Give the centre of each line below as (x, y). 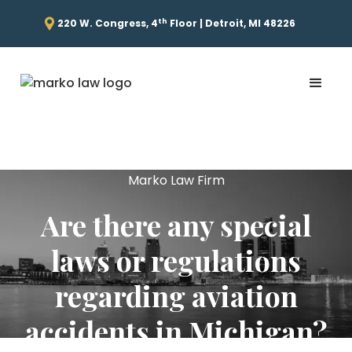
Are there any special (176, 225)
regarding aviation (176, 295)
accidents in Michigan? (176, 331)
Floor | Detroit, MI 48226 (231, 23)
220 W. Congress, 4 (107, 23)
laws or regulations (176, 260)
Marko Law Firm (176, 180)
